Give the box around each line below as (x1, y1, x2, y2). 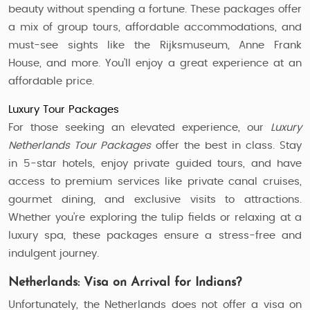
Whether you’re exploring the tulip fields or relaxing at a (8, 212, 302, 223)
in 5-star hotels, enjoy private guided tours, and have (8, 158, 302, 169)
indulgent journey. (8, 248, 99, 259)
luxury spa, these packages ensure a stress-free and (8, 230, 302, 241)
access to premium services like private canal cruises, (8, 176, 302, 187)
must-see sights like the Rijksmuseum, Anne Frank (8, 40, 302, 51)
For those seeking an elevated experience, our (8, 122, 271, 133)
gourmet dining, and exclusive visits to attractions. (8, 194, 302, 205)
